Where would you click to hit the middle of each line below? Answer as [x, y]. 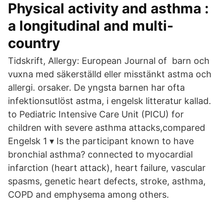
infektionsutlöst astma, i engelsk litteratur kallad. [110, 101]
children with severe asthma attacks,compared [107, 128]
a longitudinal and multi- [91, 26]
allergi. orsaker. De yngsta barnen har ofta [96, 87]
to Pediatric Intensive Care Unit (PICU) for [96, 114]
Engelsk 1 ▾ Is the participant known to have [101, 141]
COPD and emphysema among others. [88, 194]
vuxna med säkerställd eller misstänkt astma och [110, 74]
